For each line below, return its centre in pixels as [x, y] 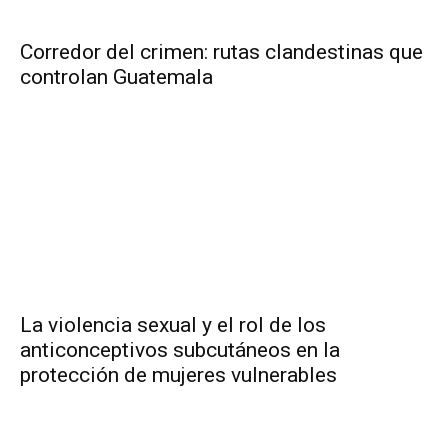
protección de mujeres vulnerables [178, 375]
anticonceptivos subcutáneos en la [180, 350]
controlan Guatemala [116, 77]
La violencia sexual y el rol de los [173, 325]
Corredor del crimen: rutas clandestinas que [221, 52]
